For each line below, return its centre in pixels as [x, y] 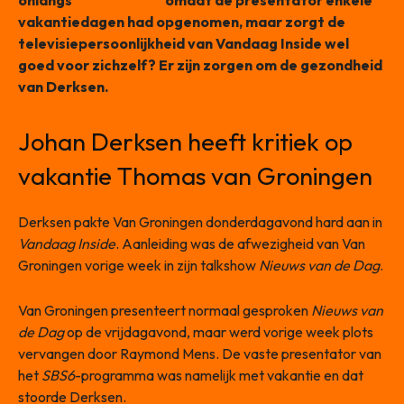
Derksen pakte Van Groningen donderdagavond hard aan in [200, 222]
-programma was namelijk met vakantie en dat [219, 376]
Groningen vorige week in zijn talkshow [138, 266]
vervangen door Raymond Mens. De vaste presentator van [200, 354]
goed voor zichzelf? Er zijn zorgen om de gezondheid [200, 65]
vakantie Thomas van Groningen [195, 176]
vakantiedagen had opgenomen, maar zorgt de [182, 22]
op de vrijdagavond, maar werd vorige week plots [219, 332]
